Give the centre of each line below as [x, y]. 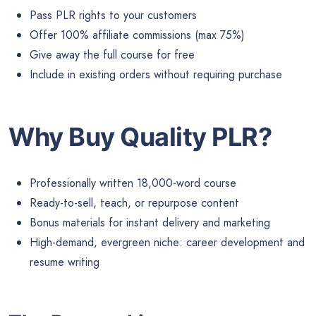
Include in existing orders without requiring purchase [156, 75]
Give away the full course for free [112, 55]
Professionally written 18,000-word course [133, 183]
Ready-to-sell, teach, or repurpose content [134, 203]
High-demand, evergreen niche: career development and [167, 243]
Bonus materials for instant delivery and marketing [150, 223]
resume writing [65, 262]
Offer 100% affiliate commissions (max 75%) [137, 35]
